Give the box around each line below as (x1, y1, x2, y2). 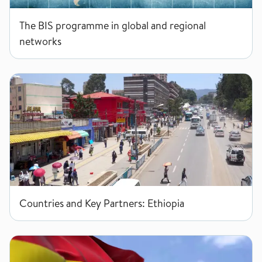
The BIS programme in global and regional (19, 18, 206, 33)
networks (19, 34, 61, 49)
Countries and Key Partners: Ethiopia (19, 196, 184, 211)
